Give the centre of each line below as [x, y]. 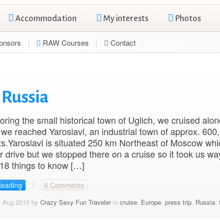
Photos [187, 18]
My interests [125, 18]
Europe [151, 202]
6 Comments [64, 185]
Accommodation [45, 18]
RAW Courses [65, 42]
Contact [122, 42]
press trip [178, 202]
